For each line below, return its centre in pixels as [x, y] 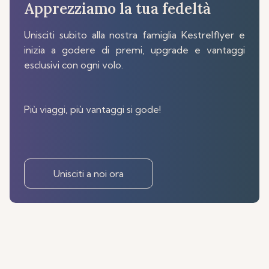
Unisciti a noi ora [89, 173]
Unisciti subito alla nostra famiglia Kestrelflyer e [134, 35]
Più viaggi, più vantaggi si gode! [92, 109]
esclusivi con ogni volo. [74, 65]
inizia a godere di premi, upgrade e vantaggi [134, 50]
